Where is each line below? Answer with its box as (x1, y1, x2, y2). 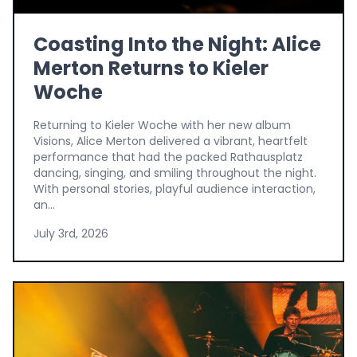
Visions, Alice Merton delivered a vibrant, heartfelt (33, 133, 308, 150)
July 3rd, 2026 (33, 226, 108, 242)
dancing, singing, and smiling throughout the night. (33, 165, 316, 182)
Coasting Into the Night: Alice (33, 31, 321, 58)
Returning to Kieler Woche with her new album (33, 117, 291, 134)
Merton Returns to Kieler (33, 55, 269, 82)
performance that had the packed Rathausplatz (33, 149, 303, 166)
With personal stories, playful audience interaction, (33, 181, 316, 198)
